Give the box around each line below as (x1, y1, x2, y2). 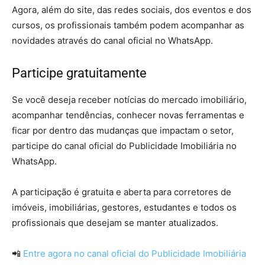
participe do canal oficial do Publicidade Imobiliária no (12, 140, 237, 152)
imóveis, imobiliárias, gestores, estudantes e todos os (12, 202, 237, 214)
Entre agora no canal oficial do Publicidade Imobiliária (23, 248, 246, 260)
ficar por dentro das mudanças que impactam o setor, (12, 125, 234, 137)
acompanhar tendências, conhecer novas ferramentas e (12, 109, 244, 121)
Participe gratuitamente (12, 66, 147, 81)
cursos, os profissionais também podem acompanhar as (12, 20, 244, 31)
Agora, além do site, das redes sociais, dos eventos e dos (12, 4, 251, 16)
